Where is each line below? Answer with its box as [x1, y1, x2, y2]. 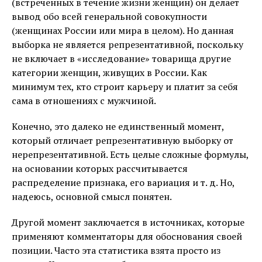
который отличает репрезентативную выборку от [12, 133, 233, 147]
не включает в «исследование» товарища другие [12, 51, 231, 65]
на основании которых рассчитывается [12, 161, 188, 175]
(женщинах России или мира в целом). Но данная [12, 23, 234, 37]
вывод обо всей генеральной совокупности [12, 9, 207, 23]
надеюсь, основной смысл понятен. [12, 189, 172, 203]
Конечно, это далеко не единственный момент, [12, 119, 224, 133]
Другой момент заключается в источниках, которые [12, 215, 244, 229]
